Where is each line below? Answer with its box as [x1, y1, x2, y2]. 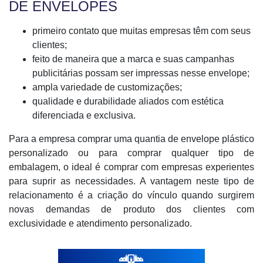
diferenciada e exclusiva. [32, 110, 136, 120]
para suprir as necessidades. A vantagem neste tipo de [9, 176, 254, 186]
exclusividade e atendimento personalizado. [9, 218, 192, 228]
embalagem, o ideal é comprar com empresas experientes [9, 162, 254, 172]
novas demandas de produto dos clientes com [9, 204, 254, 214]
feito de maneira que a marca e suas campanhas [32, 54, 234, 64]
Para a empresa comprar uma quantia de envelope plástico [9, 134, 254, 144]
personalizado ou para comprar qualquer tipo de [9, 148, 254, 158]
